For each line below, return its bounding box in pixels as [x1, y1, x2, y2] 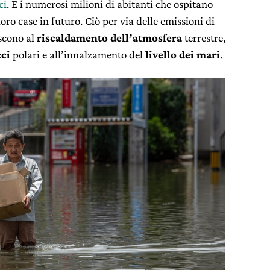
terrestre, [182, 31, 225, 44]
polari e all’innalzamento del [13, 48, 145, 61]
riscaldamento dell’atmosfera [37, 31, 182, 44]
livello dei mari [145, 48, 220, 61]
